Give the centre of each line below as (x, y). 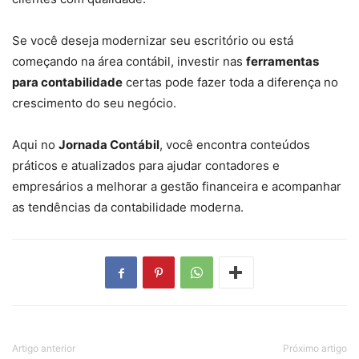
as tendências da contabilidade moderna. (128, 208)
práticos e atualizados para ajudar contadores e (146, 166)
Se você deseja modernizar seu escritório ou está (153, 41)
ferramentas (282, 62)
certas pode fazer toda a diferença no (230, 83)
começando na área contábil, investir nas (129, 62)
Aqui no (35, 145)
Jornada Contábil (109, 145)
